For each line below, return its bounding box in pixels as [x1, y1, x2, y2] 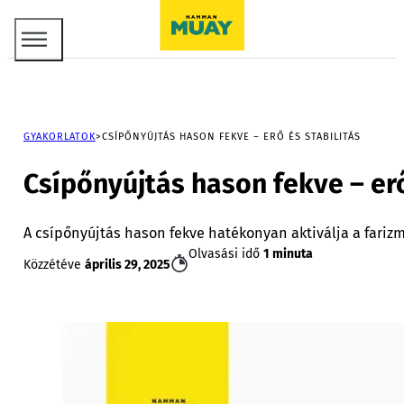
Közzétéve [23, 256, 85, 272]
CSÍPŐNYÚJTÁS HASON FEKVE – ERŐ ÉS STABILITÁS [101, 131, 361, 143]
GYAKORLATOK [23, 131, 96, 143]
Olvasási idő [188, 245, 263, 262]
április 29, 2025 [84, 256, 170, 272]
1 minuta [262, 245, 313, 262]
